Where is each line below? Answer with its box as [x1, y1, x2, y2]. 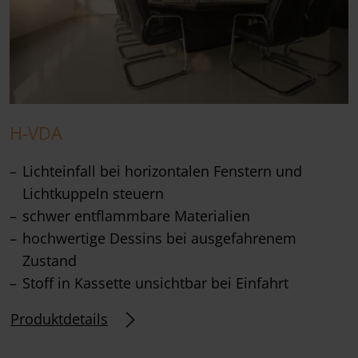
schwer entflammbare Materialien [22, 205, 254, 225]
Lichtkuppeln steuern [22, 183, 164, 203]
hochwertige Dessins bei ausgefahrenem [22, 228, 296, 248]
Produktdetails [10, 309, 108, 329]
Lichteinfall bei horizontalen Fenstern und [22, 161, 302, 181]
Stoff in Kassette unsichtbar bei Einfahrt [22, 272, 288, 292]
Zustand [22, 250, 77, 270]
